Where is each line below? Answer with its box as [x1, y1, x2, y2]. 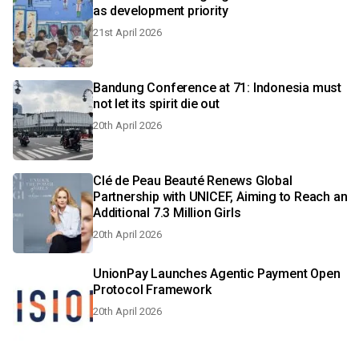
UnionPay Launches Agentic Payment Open [93, 266, 341, 281]
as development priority [93, 3, 228, 18]
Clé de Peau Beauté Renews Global [93, 173, 292, 188]
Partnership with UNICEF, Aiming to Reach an [93, 189, 348, 204]
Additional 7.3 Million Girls [93, 205, 241, 220]
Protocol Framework [93, 282, 212, 297]
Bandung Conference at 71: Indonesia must [93, 80, 341, 95]
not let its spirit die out [93, 96, 220, 111]
